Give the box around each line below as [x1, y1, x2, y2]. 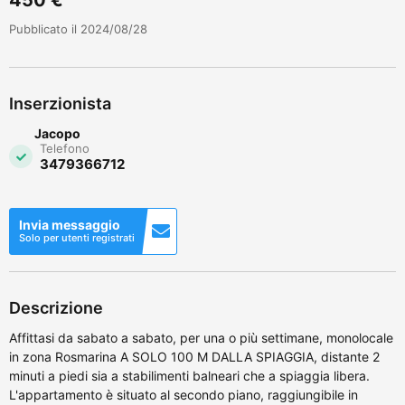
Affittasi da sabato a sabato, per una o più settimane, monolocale [9, 329, 393, 345]
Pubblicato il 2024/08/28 [9, 21, 147, 36]
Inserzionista [9, 93, 111, 113]
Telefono [40, 140, 89, 155]
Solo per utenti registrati [19, 231, 135, 244]
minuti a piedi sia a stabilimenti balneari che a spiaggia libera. [9, 367, 370, 383]
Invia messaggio [19, 216, 120, 232]
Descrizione [9, 297, 103, 317]
